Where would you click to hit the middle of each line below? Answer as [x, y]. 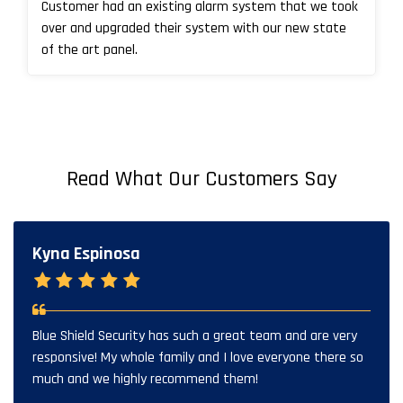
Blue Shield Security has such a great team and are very [195, 336]
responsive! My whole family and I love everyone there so [198, 357]
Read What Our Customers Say [201, 179]
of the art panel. [90, 49]
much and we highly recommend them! [145, 379]
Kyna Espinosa [86, 253]
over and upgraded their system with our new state [194, 28]
